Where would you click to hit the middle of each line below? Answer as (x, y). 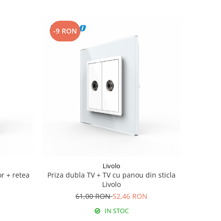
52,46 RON (130, 196)
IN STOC (116, 210)
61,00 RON (94, 196)
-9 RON (65, 31)
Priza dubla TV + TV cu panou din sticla (111, 175)
